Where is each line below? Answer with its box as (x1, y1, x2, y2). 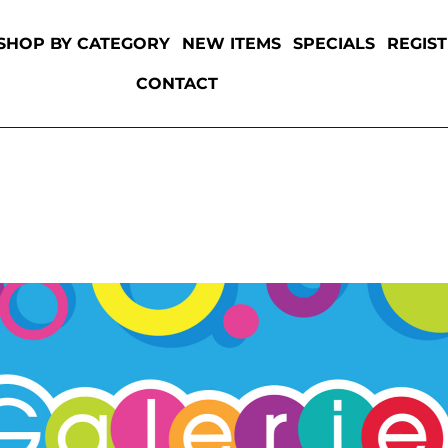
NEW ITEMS (182, 33, 282, 53)
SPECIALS (293, 33, 376, 53)
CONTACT (135, 73, 218, 93)
